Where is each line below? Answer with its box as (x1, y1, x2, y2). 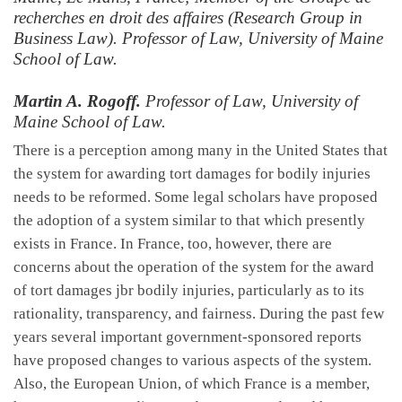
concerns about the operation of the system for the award (13, 258, 374, 275)
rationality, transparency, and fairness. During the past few (13, 304, 384, 322)
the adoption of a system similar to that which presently (13, 211, 365, 229)
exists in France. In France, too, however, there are (13, 234, 332, 252)
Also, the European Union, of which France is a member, (13, 374, 370, 392)
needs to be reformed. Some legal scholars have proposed (13, 188, 378, 205)
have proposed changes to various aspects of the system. (13, 351, 371, 369)
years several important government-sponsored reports (13, 328, 362, 345)
